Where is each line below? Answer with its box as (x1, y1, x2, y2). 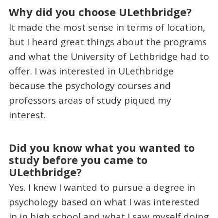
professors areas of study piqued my (8, 94, 171, 107)
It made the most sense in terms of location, (8, 21, 205, 34)
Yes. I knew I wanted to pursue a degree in (8, 181, 195, 194)
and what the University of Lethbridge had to (8, 50, 209, 63)
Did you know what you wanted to (8, 140, 195, 155)
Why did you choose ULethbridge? (8, 4, 192, 19)
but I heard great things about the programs (8, 36, 207, 49)
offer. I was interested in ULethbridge (8, 65, 174, 78)
